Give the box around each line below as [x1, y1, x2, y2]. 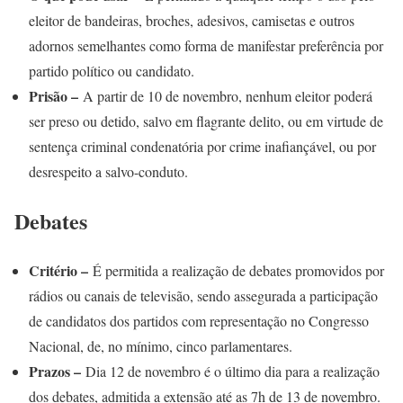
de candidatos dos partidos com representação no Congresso [29, 311, 369, 331]
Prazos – [29, 361, 81, 382]
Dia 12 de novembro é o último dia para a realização [81, 362, 380, 381]
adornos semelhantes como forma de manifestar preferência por [29, 36, 383, 56]
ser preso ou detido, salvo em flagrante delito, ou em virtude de [29, 112, 383, 131]
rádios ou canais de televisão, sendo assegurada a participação [29, 286, 378, 306]
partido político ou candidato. [29, 61, 194, 81]
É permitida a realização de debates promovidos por [88, 261, 384, 281]
